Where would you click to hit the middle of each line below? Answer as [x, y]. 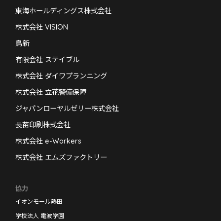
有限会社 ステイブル [48, 59]
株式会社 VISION [42, 27]
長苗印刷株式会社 [43, 125]
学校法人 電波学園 [40, 216]
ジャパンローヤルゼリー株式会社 [67, 108]
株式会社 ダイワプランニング [61, 76]
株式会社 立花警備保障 [51, 92]
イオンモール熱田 [39, 201]
